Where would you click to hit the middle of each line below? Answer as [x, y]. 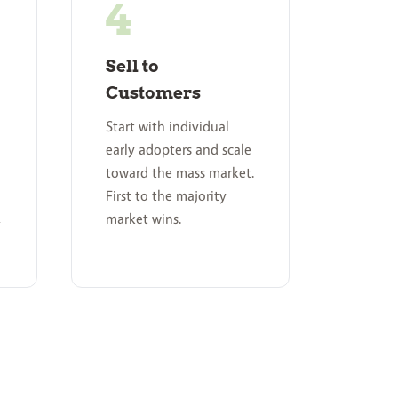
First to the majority [166, 196]
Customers [153, 92]
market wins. [143, 219]
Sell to [132, 66]
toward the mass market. [180, 173]
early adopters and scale [178, 150]
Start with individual [167, 127]
